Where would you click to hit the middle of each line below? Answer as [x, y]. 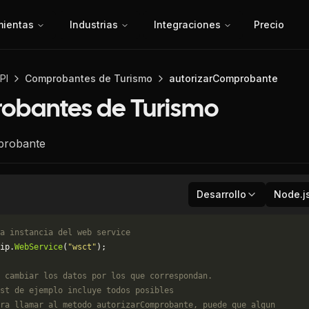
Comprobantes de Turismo [89, 78]
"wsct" [82, 247]
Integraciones [187, 24]
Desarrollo [221, 194]
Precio [269, 24]
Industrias [94, 24]
